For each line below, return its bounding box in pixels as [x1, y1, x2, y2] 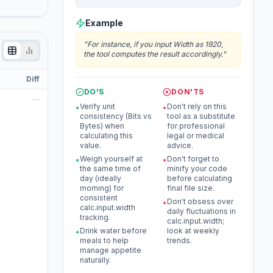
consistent [79, 193, 118, 202]
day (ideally [79, 174, 121, 183]
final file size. [167, 183, 215, 193]
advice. [167, 141, 194, 150]
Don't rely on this [167, 102, 227, 111]
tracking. [79, 213, 110, 222]
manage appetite [79, 246, 141, 255]
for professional [167, 121, 225, 130]
